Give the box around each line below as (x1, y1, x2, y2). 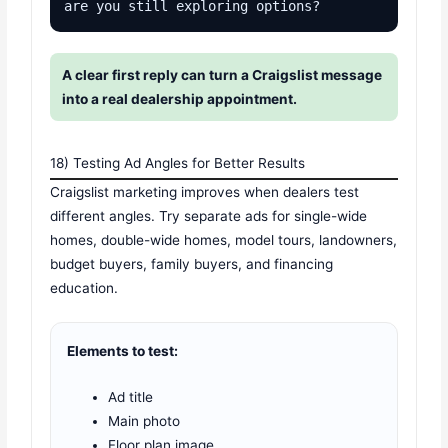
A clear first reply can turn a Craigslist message (62, 67, 383, 84)
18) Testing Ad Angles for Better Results (50, 155, 306, 172)
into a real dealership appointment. (62, 91, 298, 108)
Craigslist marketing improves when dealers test (50, 184, 360, 201)
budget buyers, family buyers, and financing (50, 256, 334, 273)
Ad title (108, 389, 154, 406)
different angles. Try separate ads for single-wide (50, 208, 368, 225)
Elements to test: (67, 343, 179, 360)
